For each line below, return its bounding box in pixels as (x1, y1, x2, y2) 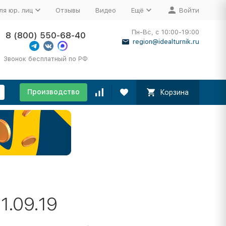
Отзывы (55, 6, 80, 14)
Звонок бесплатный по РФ (4, 55, 88, 63)
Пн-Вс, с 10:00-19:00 (131, 28, 199, 36)
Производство (27, 88, 80, 96)
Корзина (159, 88, 189, 96)
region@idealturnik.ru (132, 38, 199, 45)
